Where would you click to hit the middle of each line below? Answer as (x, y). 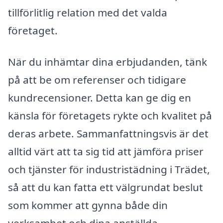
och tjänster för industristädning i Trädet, (109, 169)
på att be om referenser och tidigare (97, 80)
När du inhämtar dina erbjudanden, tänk (108, 62)
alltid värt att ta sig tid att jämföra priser (106, 152)
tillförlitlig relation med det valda (88, 12)
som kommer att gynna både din (88, 205)
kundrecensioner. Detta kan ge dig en (100, 98)
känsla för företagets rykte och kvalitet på (110, 116)
